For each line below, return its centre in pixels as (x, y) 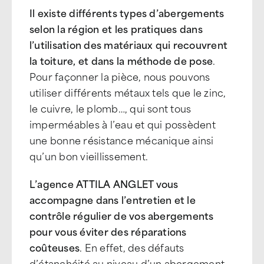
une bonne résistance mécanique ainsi (122, 140)
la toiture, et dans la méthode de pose (121, 60)
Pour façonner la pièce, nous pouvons (120, 76)
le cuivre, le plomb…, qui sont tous (110, 108)
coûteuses (55, 247)
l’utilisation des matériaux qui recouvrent (129, 44)
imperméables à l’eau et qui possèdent (123, 124)
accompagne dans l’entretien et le (113, 199)
